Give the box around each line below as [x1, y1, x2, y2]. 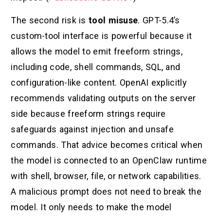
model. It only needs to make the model [11, 201, 172, 212]
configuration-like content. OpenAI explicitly [11, 77, 187, 88]
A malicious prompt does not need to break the [11, 186, 201, 197]
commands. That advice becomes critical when [11, 139, 203, 150]
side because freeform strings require [11, 108, 166, 119]
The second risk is [11, 15, 89, 25]
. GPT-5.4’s [138, 15, 180, 25]
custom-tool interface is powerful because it [11, 30, 192, 41]
